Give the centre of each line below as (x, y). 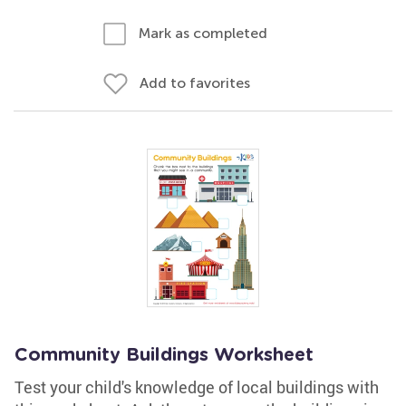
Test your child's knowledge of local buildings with (197, 387)
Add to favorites (195, 83)
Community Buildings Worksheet (164, 355)
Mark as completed (203, 33)
